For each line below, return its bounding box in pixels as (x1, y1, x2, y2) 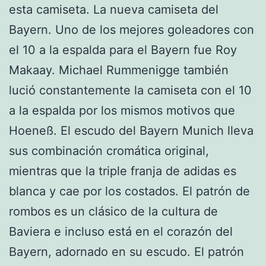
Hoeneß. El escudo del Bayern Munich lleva (9, 123, 254, 138)
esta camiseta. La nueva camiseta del (9, 2, 218, 17)
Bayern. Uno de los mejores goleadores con (9, 23, 254, 37)
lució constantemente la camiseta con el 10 (9, 83, 252, 98)
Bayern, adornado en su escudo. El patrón (9, 245, 244, 259)
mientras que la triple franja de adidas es (9, 164, 236, 179)
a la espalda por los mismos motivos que (9, 103, 235, 118)
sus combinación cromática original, (9, 144, 209, 159)
